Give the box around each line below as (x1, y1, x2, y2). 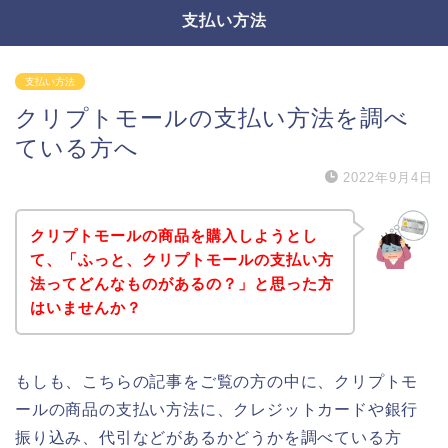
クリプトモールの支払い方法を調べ (15, 105, 409, 131)
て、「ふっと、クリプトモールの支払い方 (29, 250, 334, 268)
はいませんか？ (29, 298, 142, 316)
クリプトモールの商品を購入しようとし (29, 226, 318, 244)
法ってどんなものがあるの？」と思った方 (29, 274, 334, 292)
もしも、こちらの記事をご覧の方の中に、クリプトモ (15, 372, 419, 390)
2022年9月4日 (343, 170, 433, 185)
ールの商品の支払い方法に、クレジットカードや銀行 (15, 400, 419, 418)
